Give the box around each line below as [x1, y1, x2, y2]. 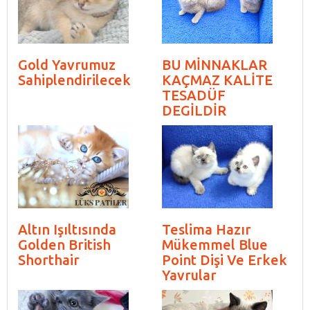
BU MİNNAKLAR [162, 56, 267, 73]
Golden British [18, 236, 111, 253]
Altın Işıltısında [18, 221, 116, 237]
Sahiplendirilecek [18, 71, 131, 88]
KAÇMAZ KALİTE [162, 71, 273, 88]
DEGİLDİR [162, 102, 226, 118]
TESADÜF [162, 86, 226, 103]
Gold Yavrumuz [18, 56, 116, 73]
